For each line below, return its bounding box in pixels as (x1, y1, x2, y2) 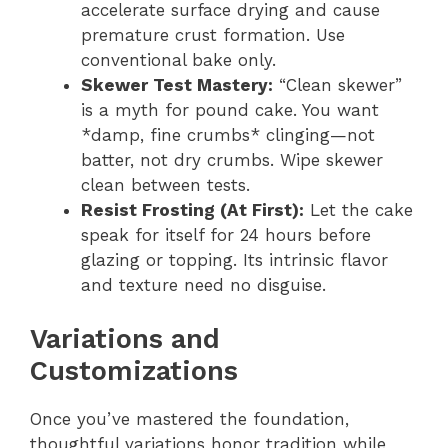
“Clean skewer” (273, 74, 402, 95)
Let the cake (304, 199, 413, 220)
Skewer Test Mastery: (81, 74, 273, 95)
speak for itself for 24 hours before (81, 224, 371, 245)
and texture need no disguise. (81, 274, 326, 295)
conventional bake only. (81, 49, 276, 70)
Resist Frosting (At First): (81, 199, 304, 220)
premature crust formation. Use (81, 24, 345, 45)
